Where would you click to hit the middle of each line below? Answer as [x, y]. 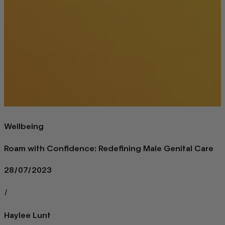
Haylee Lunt [27, 215]
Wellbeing [24, 126]
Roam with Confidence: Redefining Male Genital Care [109, 148]
